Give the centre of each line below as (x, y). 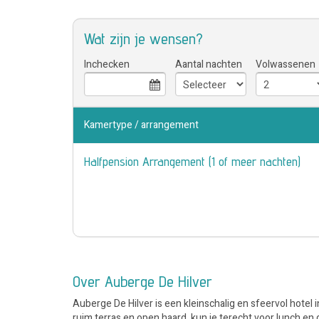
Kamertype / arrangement (141, 125)
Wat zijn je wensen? (143, 38)
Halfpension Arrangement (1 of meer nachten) (192, 161)
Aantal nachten (209, 64)
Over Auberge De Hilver (142, 281)
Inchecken (107, 64)
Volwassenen (286, 64)
